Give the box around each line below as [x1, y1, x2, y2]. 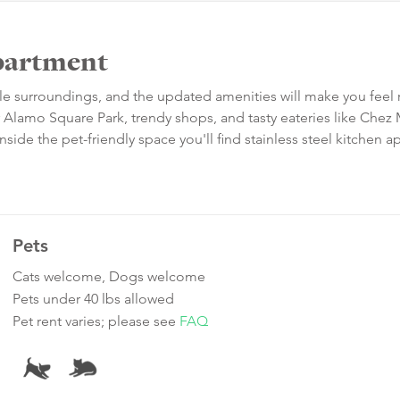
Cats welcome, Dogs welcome [12, 268, 205, 286]
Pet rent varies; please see [12, 312, 179, 330]
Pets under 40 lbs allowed [12, 290, 174, 308]
